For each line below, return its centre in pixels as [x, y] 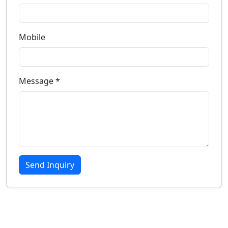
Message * [39, 81]
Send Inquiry [50, 165]
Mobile [32, 37]
